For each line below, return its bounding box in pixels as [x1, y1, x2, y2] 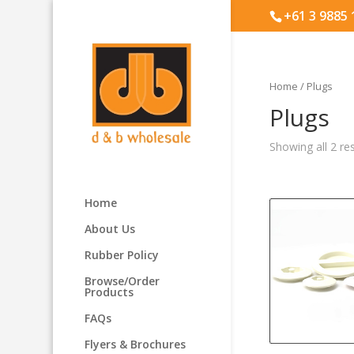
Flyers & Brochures [85, 337, 186, 352]
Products [85, 284, 134, 300]
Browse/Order [85, 273, 160, 289]
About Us [85, 221, 136, 237]
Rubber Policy [85, 247, 160, 263]
